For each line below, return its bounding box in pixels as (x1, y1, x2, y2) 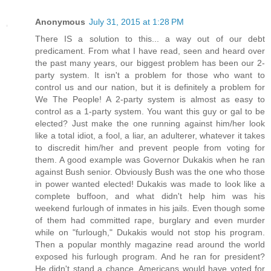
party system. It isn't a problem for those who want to (35, 70, 265, 80)
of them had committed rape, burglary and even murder (35, 215, 265, 225)
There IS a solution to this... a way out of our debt (35, 33, 265, 44)
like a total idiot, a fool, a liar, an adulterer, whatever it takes (35, 130, 265, 140)
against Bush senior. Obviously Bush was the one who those (35, 166, 265, 177)
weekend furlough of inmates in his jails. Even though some (35, 203, 265, 213)
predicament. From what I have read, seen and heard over (35, 45, 265, 56)
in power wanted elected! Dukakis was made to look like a (35, 178, 265, 189)
